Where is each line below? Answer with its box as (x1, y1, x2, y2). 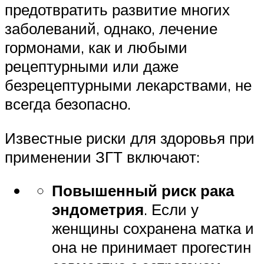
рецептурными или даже (5, 57, 179, 76)
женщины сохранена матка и (52, 219, 254, 238)
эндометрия (52, 200, 144, 219)
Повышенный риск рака (52, 181, 234, 200)
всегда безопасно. (5, 94, 135, 114)
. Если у (144, 200, 199, 219)
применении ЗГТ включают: (5, 147, 200, 166)
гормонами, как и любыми (5, 38, 187, 57)
